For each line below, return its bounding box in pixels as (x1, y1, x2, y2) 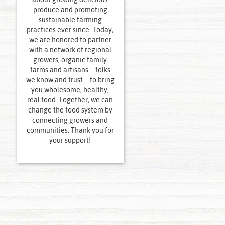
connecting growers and (32, 116, 108, 125)
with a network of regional (29, 45, 111, 55)
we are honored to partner (29, 35, 111, 45)
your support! (49, 136, 91, 145)
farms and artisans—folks (30, 65, 110, 75)
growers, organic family (33, 55, 107, 65)
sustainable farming (38, 15, 102, 25)
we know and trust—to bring (26, 75, 115, 85)
